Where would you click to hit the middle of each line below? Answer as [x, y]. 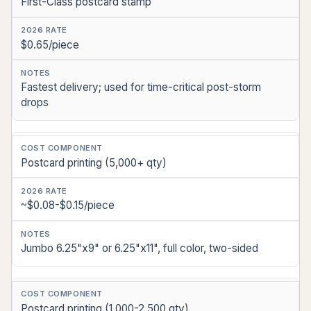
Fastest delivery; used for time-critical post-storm [141, 87]
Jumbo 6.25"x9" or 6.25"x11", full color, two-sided [140, 248]
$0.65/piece [50, 44]
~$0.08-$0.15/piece [68, 205]
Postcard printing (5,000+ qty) [94, 162]
